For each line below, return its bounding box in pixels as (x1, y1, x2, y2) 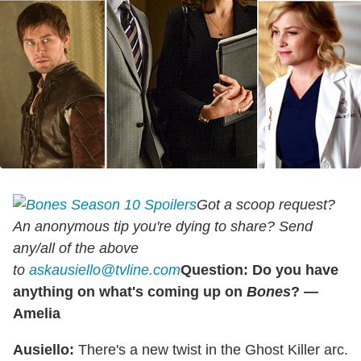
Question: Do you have (180, 261, 338, 278)
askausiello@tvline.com (29, 261, 180, 278)
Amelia (13, 305, 60, 322)
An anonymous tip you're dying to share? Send (13, 218, 313, 234)
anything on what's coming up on (13, 283, 247, 300)
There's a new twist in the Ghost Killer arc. (74, 341, 348, 358)
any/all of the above (13, 239, 139, 256)
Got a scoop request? (197, 196, 335, 213)
